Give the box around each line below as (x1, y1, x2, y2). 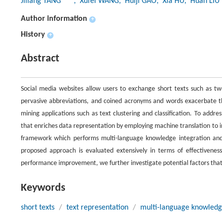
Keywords (21, 182, 65, 194)
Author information (21, 15, 87, 23)
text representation (66, 204, 128, 212)
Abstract (21, 53, 59, 64)
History (21, 31, 45, 39)
